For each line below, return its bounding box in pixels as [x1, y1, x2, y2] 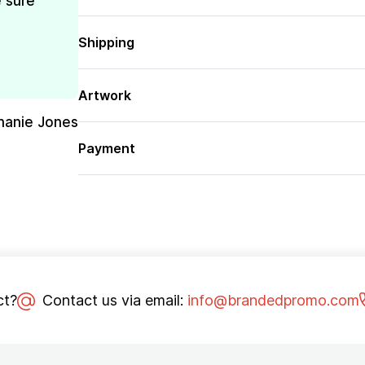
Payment [77, 140, 135, 156]
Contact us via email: [37, 292, 187, 309]
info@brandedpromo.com [187, 292, 359, 309]
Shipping [77, 34, 134, 51]
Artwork [77, 87, 131, 103]
